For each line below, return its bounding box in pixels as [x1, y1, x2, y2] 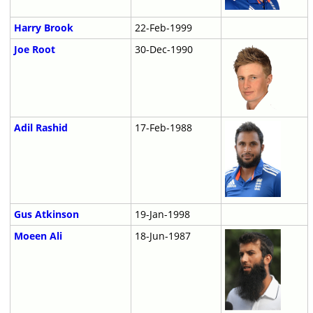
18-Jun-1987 [134, 229, 191, 243]
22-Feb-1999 [134, 21, 192, 35]
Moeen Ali [13, 229, 62, 243]
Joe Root [13, 43, 55, 57]
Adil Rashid [13, 121, 68, 135]
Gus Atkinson [13, 208, 79, 221]
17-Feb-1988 [134, 121, 192, 135]
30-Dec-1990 [134, 43, 193, 57]
